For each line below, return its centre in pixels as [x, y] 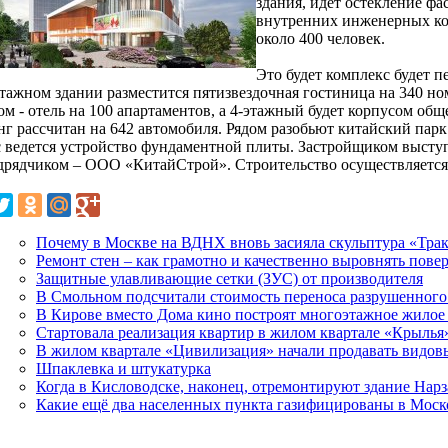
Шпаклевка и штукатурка [123, 368]
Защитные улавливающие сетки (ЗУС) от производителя [229, 278]
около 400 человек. [320, 38]
